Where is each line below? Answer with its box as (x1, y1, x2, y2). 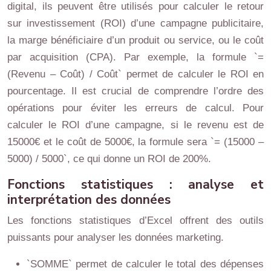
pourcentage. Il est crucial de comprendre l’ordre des (7, 85, 264, 97)
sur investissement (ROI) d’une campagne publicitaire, (7, 18, 264, 29)
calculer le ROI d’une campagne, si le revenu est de (7, 119, 264, 131)
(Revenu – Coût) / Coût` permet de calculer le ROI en (7, 68, 264, 80)
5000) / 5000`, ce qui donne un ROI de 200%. (7, 153, 211, 165)
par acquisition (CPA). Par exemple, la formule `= (7, 51, 264, 63)
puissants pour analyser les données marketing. (7, 232, 224, 243)
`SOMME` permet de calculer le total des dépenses (27, 258, 264, 270)
